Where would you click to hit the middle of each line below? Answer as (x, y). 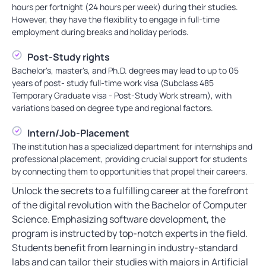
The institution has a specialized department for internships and (132, 147)
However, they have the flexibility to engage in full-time (116, 20)
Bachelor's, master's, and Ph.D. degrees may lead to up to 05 (125, 71)
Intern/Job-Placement (79, 133)
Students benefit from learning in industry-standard (125, 248)
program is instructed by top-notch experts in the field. (130, 234)
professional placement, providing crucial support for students (129, 159)
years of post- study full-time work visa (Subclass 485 (113, 83)
